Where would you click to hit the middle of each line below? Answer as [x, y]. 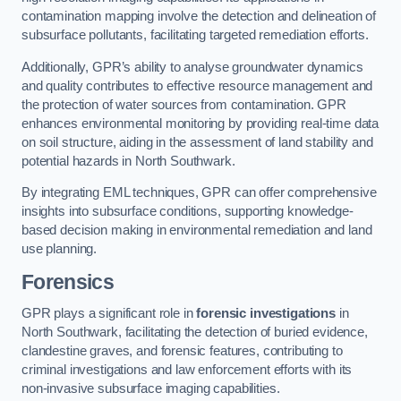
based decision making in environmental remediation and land [197, 230]
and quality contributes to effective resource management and [197, 85]
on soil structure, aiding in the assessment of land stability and [197, 142]
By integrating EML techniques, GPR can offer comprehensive [199, 193]
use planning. [60, 249]
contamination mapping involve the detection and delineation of [199, 17]
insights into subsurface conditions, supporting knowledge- [188, 212]
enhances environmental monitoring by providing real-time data [200, 123]
